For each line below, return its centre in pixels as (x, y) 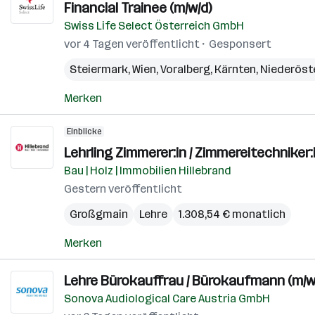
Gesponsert (240, 44)
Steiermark (99, 69)
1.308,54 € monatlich (232, 214)
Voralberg (185, 69)
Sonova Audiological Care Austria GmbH (167, 298)
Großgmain (99, 214)
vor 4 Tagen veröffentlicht (132, 44)
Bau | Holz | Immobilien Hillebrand (148, 171)
